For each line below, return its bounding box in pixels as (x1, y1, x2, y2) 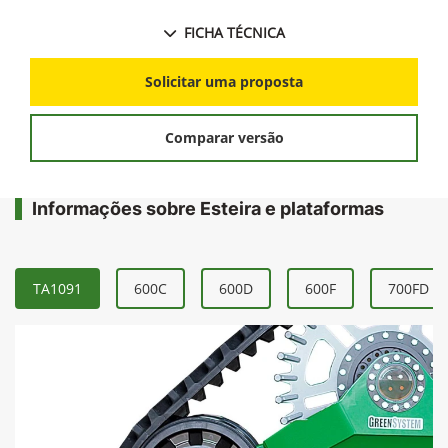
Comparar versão (164, 128, 284, 147)
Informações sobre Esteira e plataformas (32, 197, 384, 219)
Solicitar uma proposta (145, 72, 303, 91)
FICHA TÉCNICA (183, 22, 285, 42)
